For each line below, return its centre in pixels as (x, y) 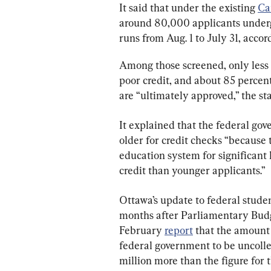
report (179, 230)
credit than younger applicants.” (192, 170)
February (142, 230)
